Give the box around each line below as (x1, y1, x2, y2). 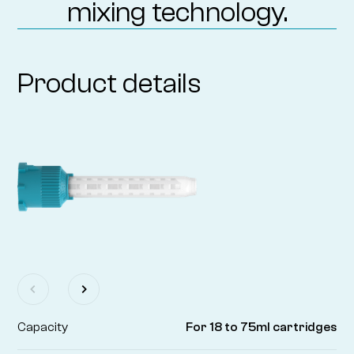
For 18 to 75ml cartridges (185, 319, 337, 334)
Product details (17, 66, 202, 100)
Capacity (17, 319, 69, 334)
